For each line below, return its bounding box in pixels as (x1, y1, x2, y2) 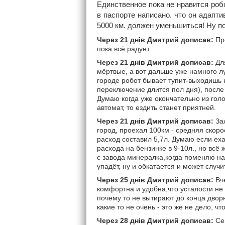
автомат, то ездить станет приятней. (97, 103, 216, 112)
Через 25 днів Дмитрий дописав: (97, 176, 213, 184)
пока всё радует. (97, 45, 151, 53)
